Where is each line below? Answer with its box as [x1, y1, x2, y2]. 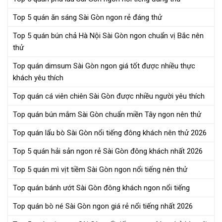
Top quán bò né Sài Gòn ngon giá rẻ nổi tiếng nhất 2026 [13, 201, 193, 211]
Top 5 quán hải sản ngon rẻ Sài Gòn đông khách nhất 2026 [13, 146, 203, 156]
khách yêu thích [13, 73, 63, 82]
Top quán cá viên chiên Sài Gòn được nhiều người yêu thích [13, 91, 205, 101]
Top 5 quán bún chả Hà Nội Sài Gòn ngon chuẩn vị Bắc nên [13, 31, 204, 40]
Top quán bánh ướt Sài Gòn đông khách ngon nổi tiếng [13, 183, 190, 192]
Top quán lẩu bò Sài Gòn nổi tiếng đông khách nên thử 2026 [13, 128, 207, 137]
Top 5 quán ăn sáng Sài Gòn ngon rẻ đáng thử [13, 12, 162, 22]
